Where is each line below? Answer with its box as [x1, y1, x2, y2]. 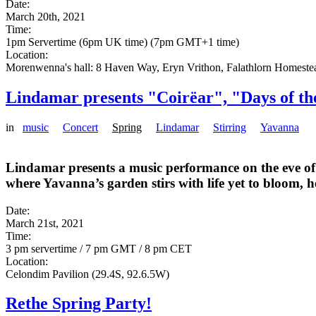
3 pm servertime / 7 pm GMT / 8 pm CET [6, 242, 192, 255]
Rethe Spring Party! [6, 294, 152, 313]
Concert [63, 121, 98, 134]
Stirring [213, 121, 246, 134]
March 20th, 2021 [6, 11, 85, 23]
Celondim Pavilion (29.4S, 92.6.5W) [6, 267, 169, 280]
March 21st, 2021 [6, 217, 84, 229]
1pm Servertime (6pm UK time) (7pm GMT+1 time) [6, 36, 239, 49]
